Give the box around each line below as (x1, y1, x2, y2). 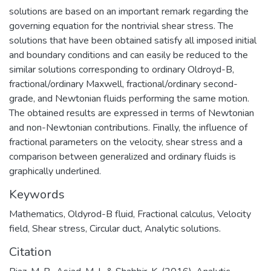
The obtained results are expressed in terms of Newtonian (9, 106, 254, 120)
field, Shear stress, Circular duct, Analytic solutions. (9, 222, 221, 235)
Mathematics (9, 207, 64, 221)
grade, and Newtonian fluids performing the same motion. (9, 92, 249, 105)
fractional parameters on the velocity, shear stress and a (9, 135, 243, 149)
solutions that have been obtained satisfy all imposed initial (9, 34, 256, 47)
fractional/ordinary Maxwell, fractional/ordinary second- (9, 77, 238, 91)
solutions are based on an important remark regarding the (9, 5, 249, 18)
